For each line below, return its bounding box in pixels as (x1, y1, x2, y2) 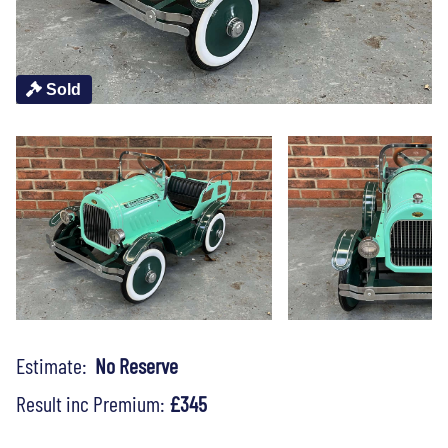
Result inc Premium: (16, 389, 169, 416)
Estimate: (16, 351, 95, 378)
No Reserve (95, 351, 178, 378)
